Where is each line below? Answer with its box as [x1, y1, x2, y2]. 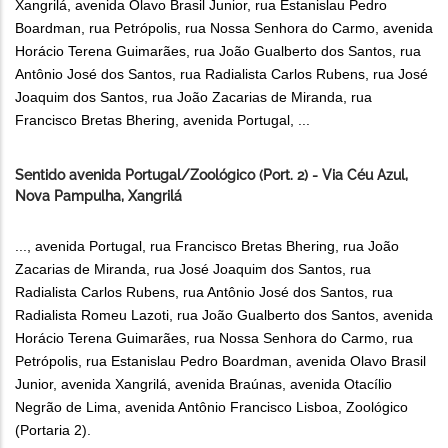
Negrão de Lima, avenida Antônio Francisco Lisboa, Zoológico [15, 399, 408, 416]
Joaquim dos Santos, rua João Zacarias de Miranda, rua [15, 89, 372, 106]
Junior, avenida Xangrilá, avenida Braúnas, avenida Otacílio [15, 376, 392, 393]
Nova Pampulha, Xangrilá [15, 188, 182, 205]
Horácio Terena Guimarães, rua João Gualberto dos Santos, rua [15, 43, 421, 60]
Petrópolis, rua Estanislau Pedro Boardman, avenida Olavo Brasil [15, 353, 426, 370]
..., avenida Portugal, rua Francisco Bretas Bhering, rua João [15, 238, 399, 255]
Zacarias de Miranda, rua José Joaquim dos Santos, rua [15, 261, 371, 278]
